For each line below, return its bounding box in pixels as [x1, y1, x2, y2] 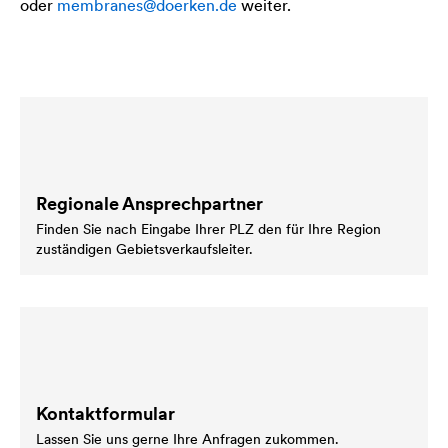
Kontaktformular [36, 401, 175, 425]
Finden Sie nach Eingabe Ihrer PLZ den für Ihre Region [36, 219, 381, 238]
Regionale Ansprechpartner [36, 191, 263, 215]
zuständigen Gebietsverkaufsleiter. [36, 239, 253, 258]
